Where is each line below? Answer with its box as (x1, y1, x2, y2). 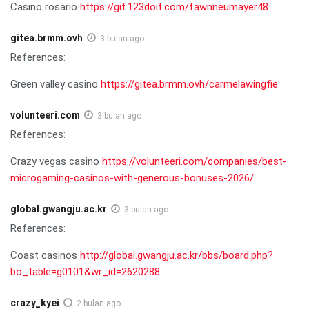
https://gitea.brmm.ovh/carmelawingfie (101, 77, 278, 90)
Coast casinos (10, 248, 80, 261)
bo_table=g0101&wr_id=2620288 (10, 265, 160, 278)
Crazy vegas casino (10, 154, 102, 168)
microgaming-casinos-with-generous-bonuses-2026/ (10, 171, 254, 184)
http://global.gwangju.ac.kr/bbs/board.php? (80, 248, 273, 261)
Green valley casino (10, 77, 101, 90)
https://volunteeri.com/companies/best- (102, 154, 287, 168)
